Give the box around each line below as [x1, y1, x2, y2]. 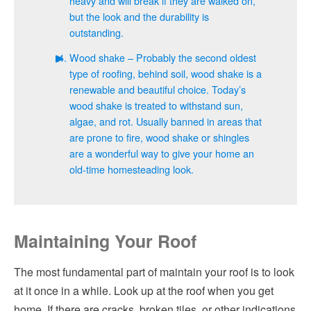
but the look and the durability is [69, 9, 209, 24]
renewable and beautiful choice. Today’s [69, 82, 246, 96]
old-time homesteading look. [69, 162, 194, 176]
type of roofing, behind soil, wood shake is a [69, 66, 262, 81]
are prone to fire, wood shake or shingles [69, 130, 249, 144]
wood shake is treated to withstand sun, [69, 98, 243, 112]
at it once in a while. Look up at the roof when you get [14, 283, 274, 299]
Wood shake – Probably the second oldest [69, 50, 256, 65]
